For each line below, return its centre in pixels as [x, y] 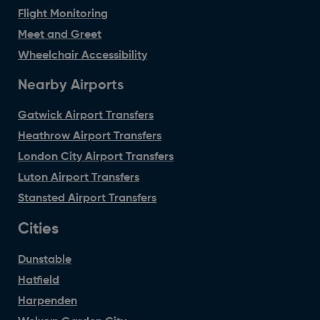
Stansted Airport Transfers [87, 199]
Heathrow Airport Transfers [90, 137]
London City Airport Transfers [96, 157]
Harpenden [47, 302]
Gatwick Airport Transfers [86, 116]
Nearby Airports [71, 86]
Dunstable [45, 260]
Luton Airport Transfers [79, 178]
